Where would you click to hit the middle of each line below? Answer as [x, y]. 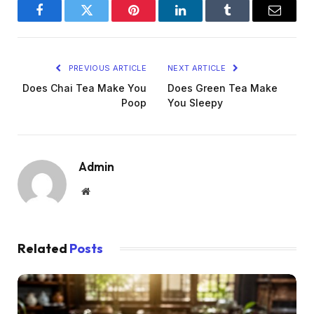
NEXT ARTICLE [198, 68]
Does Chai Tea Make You [84, 88]
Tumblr [245, 21]
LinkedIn [203, 21]
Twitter [104, 21]
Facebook [63, 21]
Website [105, 190]
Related [43, 248]
